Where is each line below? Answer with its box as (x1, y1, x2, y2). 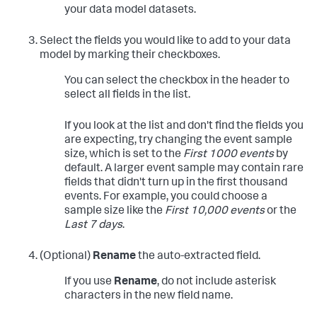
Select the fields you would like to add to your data (40, 35, 291, 47)
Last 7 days (64, 219, 122, 231)
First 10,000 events (165, 205, 265, 217)
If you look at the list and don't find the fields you (64, 120, 304, 132)
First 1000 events (183, 149, 274, 161)
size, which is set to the (64, 149, 183, 161)
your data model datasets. (64, 4, 196, 16)
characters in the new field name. (64, 290, 233, 302)
